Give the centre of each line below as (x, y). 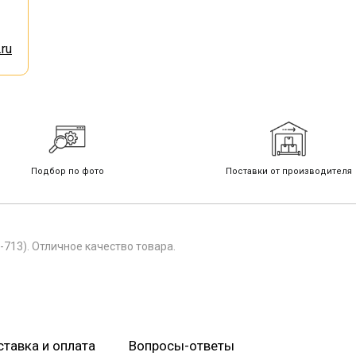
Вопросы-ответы (182, 346)
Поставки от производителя (289, 171)
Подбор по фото (67, 171)
